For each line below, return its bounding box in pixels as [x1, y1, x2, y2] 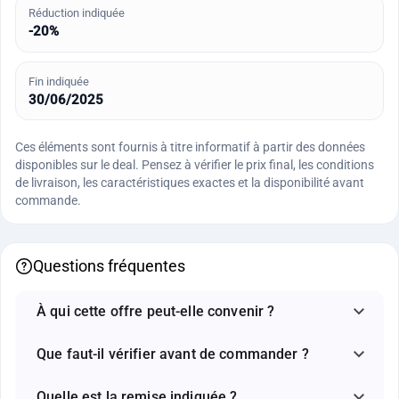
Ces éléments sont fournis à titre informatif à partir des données [15, 140, 365, 155]
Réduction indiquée [28, 6, 125, 20]
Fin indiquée [28, 74, 89, 88]
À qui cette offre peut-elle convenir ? [37, 302, 275, 320]
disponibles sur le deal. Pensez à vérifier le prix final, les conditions [15, 158, 374, 173]
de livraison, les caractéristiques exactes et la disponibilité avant [15, 175, 364, 191]
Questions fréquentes [33, 256, 185, 275]
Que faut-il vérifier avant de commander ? [37, 345, 309, 362]
